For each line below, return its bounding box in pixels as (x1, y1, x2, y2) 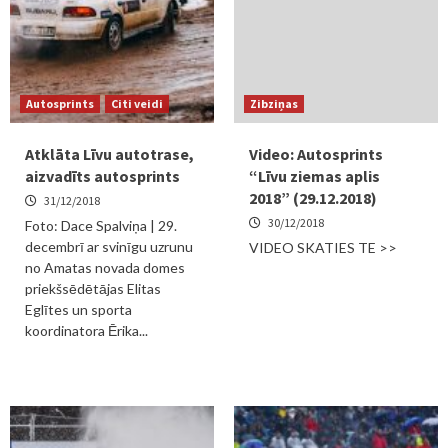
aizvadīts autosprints (25, 166, 180, 186)
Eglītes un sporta (25, 301, 132, 318)
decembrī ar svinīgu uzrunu (25, 238, 193, 255)
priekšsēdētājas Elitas (25, 280, 161, 297)
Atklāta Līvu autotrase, (25, 144, 194, 164)
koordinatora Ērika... (25, 322, 148, 339)
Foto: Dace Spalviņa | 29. (25, 217, 177, 234)
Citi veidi (111, 96, 163, 111)
